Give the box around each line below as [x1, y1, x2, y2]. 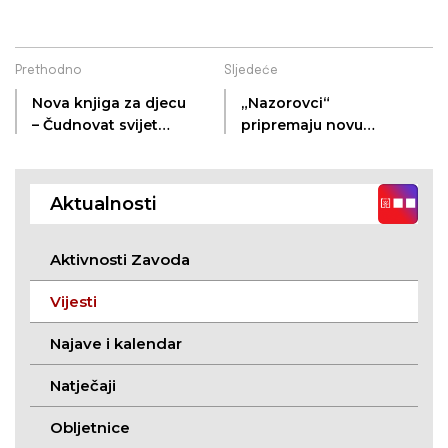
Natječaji [50, 376, 116, 396]
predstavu [241, 138, 316, 157]
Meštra [32, 160, 81, 179]
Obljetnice [50, 418, 130, 438]
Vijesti [50, 292, 97, 312]
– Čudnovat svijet [32, 116, 158, 135]
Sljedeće [224, 65, 278, 78]
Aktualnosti [50, 193, 156, 216]
